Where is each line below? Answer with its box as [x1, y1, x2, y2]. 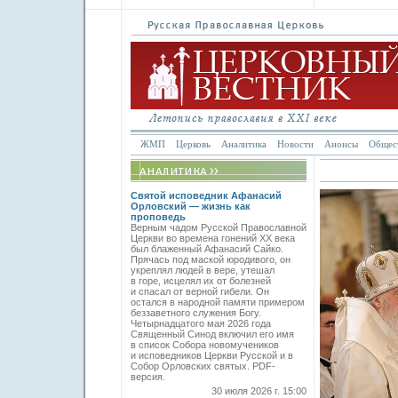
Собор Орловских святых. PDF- [131, 361, 275, 371]
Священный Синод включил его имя [131, 329, 294, 339]
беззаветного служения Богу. [131, 307, 261, 318]
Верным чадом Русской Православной [131, 222, 306, 233]
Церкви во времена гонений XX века [131, 233, 295, 243]
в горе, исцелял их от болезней [131, 275, 271, 286]
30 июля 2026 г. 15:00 [211, 386, 306, 396]
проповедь [131, 211, 186, 222]
